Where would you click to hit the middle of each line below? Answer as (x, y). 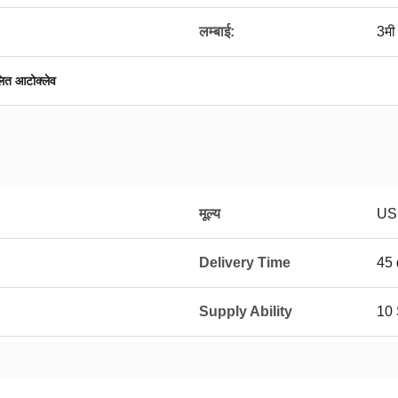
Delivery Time (245, 263)
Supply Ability (246, 311)
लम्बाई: (217, 32)
